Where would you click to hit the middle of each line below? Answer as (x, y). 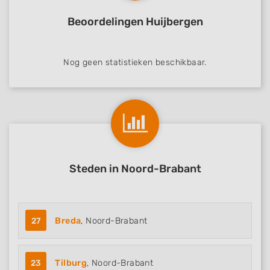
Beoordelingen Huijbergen (135, 22)
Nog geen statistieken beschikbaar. (135, 63)
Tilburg (71, 263)
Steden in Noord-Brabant (135, 169)
